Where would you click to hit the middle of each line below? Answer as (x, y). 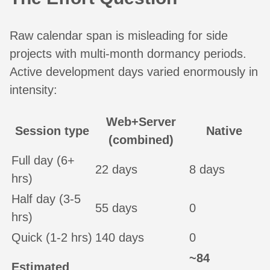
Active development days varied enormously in (134, 72)
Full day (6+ (43, 161)
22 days (116, 170)
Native (224, 131)
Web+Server (141, 122)
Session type (52, 131)
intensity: (33, 90)
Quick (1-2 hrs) (52, 238)
